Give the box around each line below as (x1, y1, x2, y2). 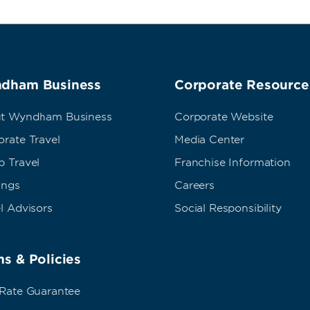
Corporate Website (174, 111, 273, 124)
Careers (174, 179, 215, 192)
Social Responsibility (174, 202, 282, 215)
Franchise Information (174, 156, 291, 170)
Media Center (174, 134, 245, 147)
